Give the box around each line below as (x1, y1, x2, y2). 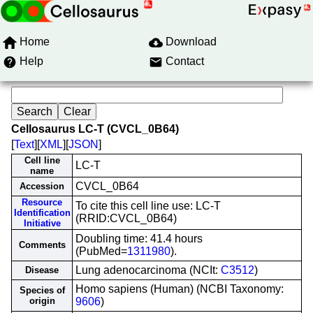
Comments (18, 240, 66, 250)
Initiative (23, 218, 61, 228)
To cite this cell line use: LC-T (75, 200, 221, 212)
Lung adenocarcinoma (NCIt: (75, 264, 221, 276)
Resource (22, 197, 62, 208)
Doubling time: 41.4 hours (75, 233, 203, 245)
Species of (19, 285, 65, 296)
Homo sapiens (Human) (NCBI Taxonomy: (75, 283, 284, 295)
